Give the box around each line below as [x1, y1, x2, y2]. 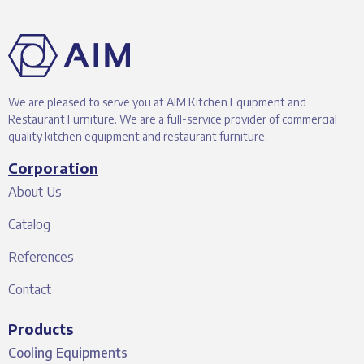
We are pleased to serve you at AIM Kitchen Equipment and [8, 94, 306, 109]
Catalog [8, 215, 50, 232]
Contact [8, 280, 51, 297]
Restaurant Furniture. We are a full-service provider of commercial [8, 111, 337, 126]
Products [8, 318, 73, 338]
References [8, 248, 74, 265]
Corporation [8, 158, 98, 177]
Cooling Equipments [8, 344, 128, 361]
